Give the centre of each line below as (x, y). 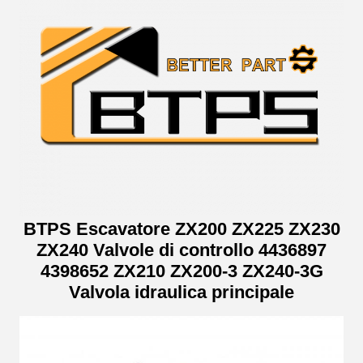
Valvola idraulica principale (181, 292)
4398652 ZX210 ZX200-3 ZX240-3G (181, 271)
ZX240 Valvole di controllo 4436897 (181, 250)
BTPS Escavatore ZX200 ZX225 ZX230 (181, 229)
